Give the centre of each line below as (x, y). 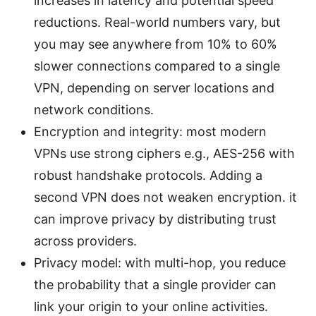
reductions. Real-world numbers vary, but (157, 22)
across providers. (85, 241)
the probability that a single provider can (155, 284)
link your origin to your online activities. (151, 306)
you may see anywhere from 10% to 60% (156, 44)
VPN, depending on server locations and (154, 87)
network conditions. (94, 109)
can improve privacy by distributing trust (155, 219)
